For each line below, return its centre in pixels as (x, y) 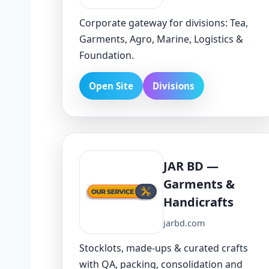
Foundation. (107, 55)
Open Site (111, 86)
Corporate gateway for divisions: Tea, (164, 23)
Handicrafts (198, 202)
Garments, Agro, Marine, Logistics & (161, 39)
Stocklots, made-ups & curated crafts (164, 248)
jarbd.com (184, 223)
